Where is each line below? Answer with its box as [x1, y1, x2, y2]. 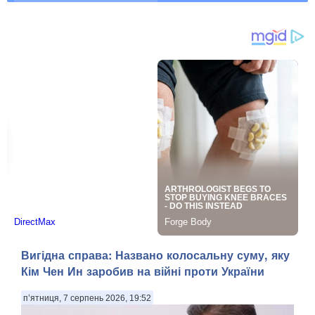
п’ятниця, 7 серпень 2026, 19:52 [23, 293, 151, 304]
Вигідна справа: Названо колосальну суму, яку [21, 247, 290, 264]
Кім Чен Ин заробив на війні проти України [21, 263, 264, 280]
